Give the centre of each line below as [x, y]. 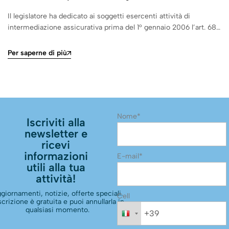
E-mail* [130, 156]
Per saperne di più [37, 53]
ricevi [56, 145]
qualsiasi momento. [57, 210]
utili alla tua [56, 167]
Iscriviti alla [56, 122]
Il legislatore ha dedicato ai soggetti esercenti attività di [99, 16]
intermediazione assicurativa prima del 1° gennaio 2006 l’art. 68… [114, 27]
